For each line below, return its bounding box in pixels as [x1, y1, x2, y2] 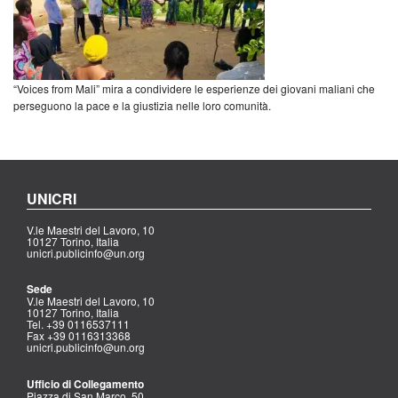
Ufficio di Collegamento [27, 375, 144, 392]
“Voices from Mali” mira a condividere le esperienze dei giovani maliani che [13, 80, 375, 96]
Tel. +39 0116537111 [27, 316, 130, 332]
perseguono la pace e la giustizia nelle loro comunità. [13, 97, 271, 113]
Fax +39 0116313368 [27, 328, 131, 344]
